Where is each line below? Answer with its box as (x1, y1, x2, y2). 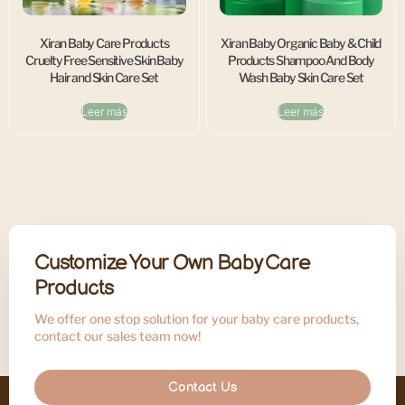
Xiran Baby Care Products (40, 34, 169, 51)
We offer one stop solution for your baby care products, (34, 310, 359, 326)
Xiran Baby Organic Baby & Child (221, 34, 381, 51)
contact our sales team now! (34, 327, 202, 344)
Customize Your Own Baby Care (34, 249, 310, 276)
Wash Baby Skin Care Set (238, 69, 363, 85)
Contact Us (168, 378, 237, 396)
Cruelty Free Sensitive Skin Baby (24, 52, 184, 68)
